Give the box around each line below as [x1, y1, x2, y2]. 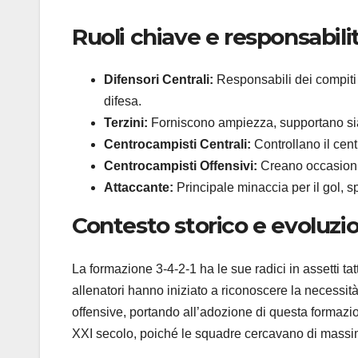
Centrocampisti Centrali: [104, 137, 251, 152]
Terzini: [104, 116, 148, 130]
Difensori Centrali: [104, 73, 213, 87]
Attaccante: [104, 181, 173, 195]
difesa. [104, 94, 141, 109]
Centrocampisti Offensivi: [104, 159, 257, 173]
